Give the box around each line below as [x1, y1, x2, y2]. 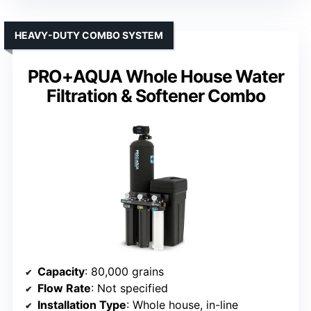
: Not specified [91, 281, 168, 296]
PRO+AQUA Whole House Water [27, 66, 284, 87]
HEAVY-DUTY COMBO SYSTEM [15, 29, 163, 42]
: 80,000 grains [85, 264, 164, 279]
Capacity [37, 264, 85, 279]
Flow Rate [37, 281, 91, 296]
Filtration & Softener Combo [46, 85, 265, 107]
